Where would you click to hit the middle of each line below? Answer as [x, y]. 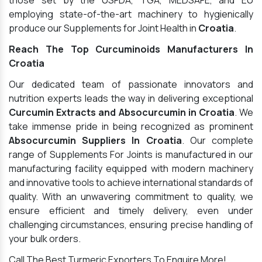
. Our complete [218, 141]
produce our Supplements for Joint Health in [104, 28]
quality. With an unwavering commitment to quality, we [131, 197]
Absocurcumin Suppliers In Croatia [95, 141]
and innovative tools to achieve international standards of [131, 183]
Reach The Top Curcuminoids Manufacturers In [131, 49]
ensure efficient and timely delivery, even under [131, 211]
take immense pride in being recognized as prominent [131, 127]
